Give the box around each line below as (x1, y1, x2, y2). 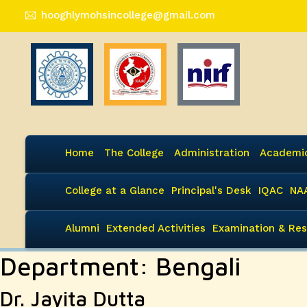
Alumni (65, 222, 99, 234)
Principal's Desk (171, 184, 251, 197)
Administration (174, 147, 249, 159)
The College (104, 147, 164, 159)
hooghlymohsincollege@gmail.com (41, 9, 215, 21)
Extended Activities (106, 222, 206, 234)
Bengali (156, 251, 241, 281)
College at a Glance (65, 184, 164, 197)
